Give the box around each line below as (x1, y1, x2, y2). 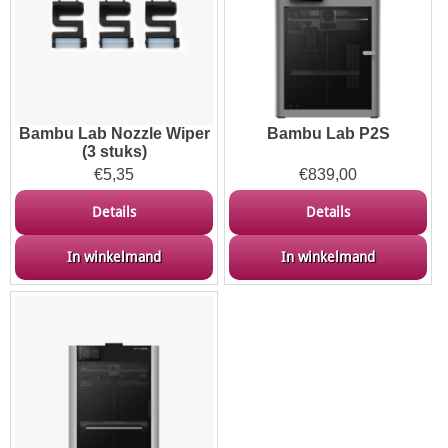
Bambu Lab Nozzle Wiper (18, 124, 210, 142)
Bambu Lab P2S (266, 124, 390, 142)
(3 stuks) (81, 142, 147, 160)
